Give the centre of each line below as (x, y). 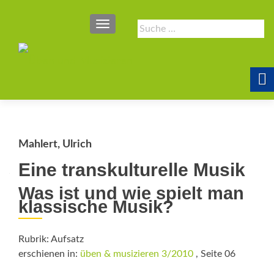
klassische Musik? (96, 207)
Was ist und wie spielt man (131, 193)
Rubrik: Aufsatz (51, 239)
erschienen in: (49, 254)
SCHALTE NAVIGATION (148, 25)
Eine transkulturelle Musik (132, 170)
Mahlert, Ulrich (55, 144)
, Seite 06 (214, 254)
